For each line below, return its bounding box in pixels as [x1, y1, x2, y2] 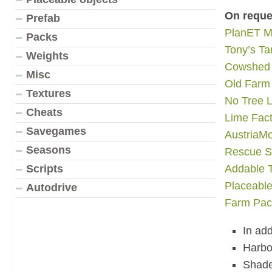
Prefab [26, 12, 60, 24]
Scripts [26, 163, 63, 175]
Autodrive [26, 182, 77, 194]
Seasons [26, 144, 71, 156]
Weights [26, 50, 69, 62]
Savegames [26, 125, 86, 137]
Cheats [26, 106, 63, 118]
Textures [26, 87, 71, 100]
